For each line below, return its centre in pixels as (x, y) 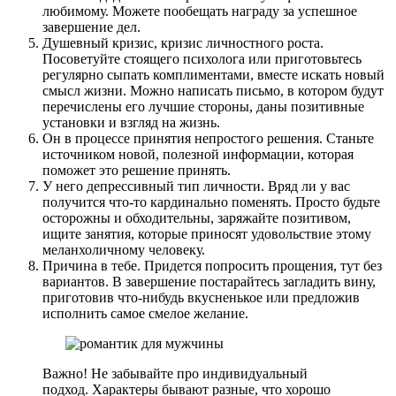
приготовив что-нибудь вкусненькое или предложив (201, 297)
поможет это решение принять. (137, 170)
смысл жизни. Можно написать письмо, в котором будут (213, 90)
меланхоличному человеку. (124, 249)
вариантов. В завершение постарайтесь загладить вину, (209, 281)
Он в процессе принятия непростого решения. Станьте (208, 138)
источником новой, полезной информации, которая (198, 154)
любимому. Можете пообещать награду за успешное (200, 11)
